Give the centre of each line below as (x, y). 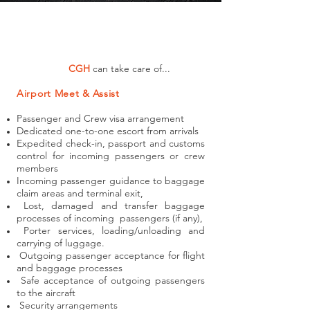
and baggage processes (70, 268)
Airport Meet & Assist (68, 93)
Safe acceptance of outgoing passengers (111, 280)
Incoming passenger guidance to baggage (111, 181)
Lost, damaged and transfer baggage (111, 206)
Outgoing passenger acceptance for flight (111, 255)
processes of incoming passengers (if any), (110, 218)
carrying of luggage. (61, 243)
